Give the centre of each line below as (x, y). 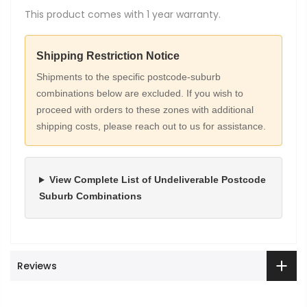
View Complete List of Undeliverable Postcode (157, 180)
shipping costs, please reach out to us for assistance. (151, 126)
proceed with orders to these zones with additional (145, 110)
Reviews (37, 266)
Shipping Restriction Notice (108, 56)
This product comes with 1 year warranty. (123, 15)
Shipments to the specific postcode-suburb (128, 77)
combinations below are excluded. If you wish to (140, 94)
